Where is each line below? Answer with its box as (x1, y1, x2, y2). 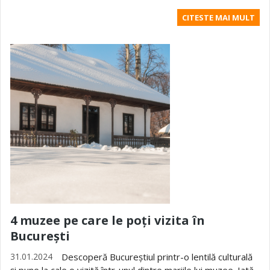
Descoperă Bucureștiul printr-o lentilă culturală (61, 251, 253, 263)
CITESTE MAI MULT (182, 12, 255, 23)
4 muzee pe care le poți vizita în (10, 212, 205, 228)
